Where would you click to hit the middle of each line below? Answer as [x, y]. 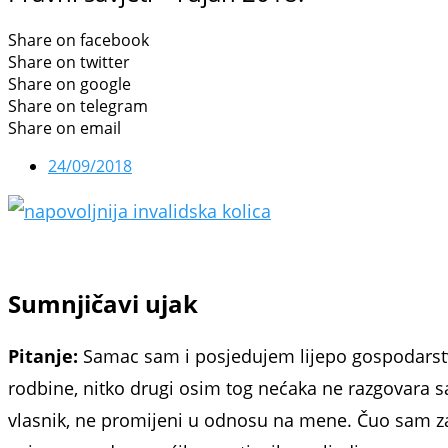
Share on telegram [78, 106]
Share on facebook [78, 40]
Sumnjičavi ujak [103, 304]
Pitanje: [45, 356]
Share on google [69, 84]
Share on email [64, 128]
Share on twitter [69, 62]
